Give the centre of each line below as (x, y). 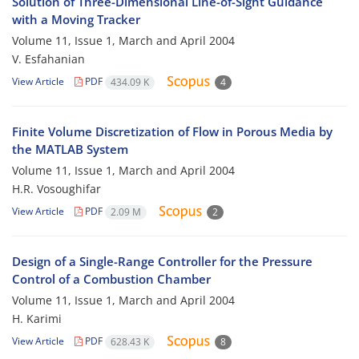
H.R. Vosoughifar (56, 189)
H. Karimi (37, 319)
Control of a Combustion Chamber (111, 279)
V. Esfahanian (48, 59)
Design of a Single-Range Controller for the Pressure (162, 262)
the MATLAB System (70, 149)
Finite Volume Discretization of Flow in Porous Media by (172, 132)
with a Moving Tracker (76, 20)
